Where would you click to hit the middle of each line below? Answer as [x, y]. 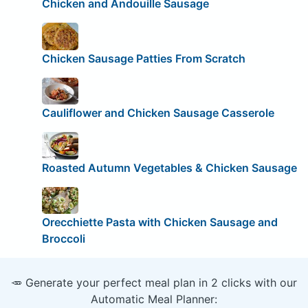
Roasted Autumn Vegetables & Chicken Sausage [169, 167]
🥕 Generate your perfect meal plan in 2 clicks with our [154, 283]
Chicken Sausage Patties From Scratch [143, 58]
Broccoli [63, 239]
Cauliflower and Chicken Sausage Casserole [158, 113]
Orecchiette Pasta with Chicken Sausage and [159, 222]
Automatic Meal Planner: [154, 299]
